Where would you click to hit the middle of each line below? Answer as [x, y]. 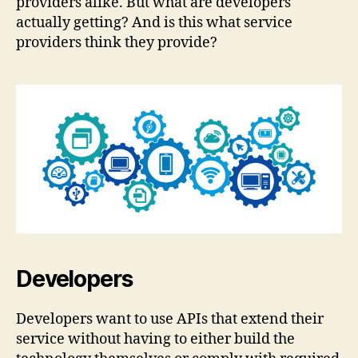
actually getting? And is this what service [154, 23]
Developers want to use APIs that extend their [170, 319]
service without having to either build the [155, 339]
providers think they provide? [117, 43]
